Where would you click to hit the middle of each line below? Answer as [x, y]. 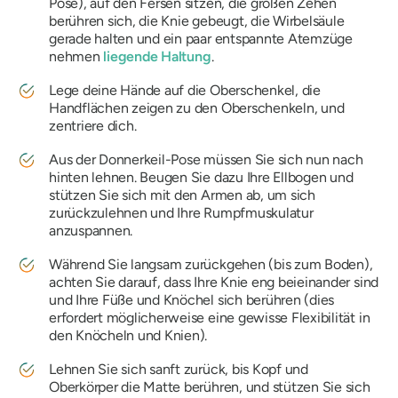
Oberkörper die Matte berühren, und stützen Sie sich [210, 387]
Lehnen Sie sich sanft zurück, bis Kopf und [179, 369]
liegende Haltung [157, 56]
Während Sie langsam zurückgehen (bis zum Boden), [211, 264]
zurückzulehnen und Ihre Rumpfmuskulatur [181, 213]
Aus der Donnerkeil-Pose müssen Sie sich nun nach [206, 159]
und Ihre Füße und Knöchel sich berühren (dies [192, 300]
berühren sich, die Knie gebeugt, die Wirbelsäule [197, 21]
